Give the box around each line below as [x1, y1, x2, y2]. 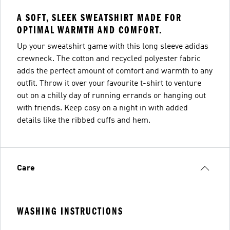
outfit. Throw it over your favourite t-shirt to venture [17, 79, 201, 88]
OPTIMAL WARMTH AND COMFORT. [17, 24, 162, 36]
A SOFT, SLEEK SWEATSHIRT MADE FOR [17, 11, 182, 24]
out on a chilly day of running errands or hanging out [17, 91, 206, 100]
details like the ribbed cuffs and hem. [17, 116, 150, 125]
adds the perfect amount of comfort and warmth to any [17, 67, 213, 75]
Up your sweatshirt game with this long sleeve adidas [17, 42, 208, 51]
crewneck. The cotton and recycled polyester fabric [17, 54, 201, 63]
